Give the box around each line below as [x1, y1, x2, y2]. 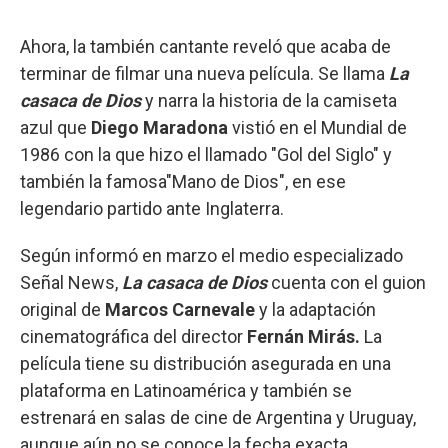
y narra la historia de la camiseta [141, 89, 397, 111]
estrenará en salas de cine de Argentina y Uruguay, [20, 406, 416, 428]
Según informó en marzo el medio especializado [20, 244, 403, 266]
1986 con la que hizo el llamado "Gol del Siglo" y [20, 143, 392, 165]
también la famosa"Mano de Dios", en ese [20, 170, 346, 192]
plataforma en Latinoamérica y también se [20, 379, 352, 401]
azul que [20, 116, 91, 138]
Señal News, [20, 271, 122, 293]
